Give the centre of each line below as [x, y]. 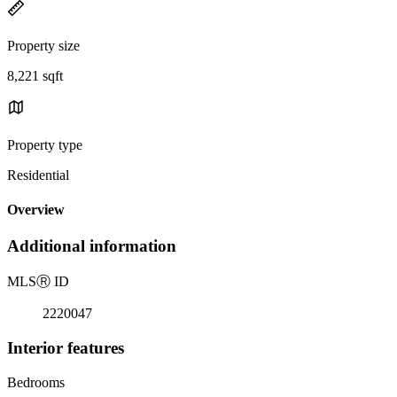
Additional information [92, 246]
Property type [45, 144]
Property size [43, 45]
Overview [36, 210]
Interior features [66, 347]
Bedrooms [36, 382]
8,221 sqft [35, 75]
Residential [38, 175]
